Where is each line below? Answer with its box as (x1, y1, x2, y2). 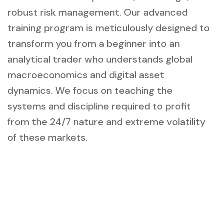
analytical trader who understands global (7, 53, 193, 66)
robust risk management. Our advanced (7, 6, 188, 19)
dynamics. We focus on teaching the (7, 84, 173, 97)
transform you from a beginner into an (7, 37, 180, 50)
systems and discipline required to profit (7, 100, 191, 113)
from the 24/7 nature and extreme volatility (7, 115, 205, 129)
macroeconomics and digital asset (7, 68, 164, 82)
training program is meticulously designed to (7, 22, 210, 35)
